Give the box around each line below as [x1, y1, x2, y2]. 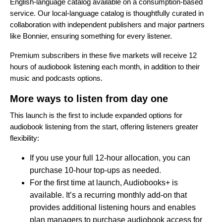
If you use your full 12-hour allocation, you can [30, 153, 190, 162]
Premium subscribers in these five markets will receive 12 [10, 51, 197, 59]
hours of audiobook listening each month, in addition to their [10, 62, 200, 71]
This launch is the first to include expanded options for [10, 111, 182, 119]
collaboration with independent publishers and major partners [10, 20, 205, 29]
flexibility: [10, 133, 41, 142]
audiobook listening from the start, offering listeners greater [10, 122, 198, 131]
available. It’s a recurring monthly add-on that [30, 190, 187, 199]
